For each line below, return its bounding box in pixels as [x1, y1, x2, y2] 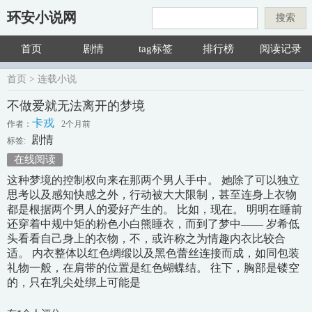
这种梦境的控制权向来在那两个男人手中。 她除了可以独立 [7, 174, 299, 186]
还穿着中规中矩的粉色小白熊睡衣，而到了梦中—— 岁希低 [7, 218, 299, 230]
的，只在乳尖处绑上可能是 [7, 276, 141, 288]
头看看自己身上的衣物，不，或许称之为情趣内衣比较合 [7, 233, 286, 244]
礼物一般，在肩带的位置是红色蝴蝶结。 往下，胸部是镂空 [7, 262, 299, 274]
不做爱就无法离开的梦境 [7, 99, 145, 113]
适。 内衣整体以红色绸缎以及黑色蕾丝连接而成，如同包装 [7, 247, 299, 259]
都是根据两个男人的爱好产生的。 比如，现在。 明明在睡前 [7, 203, 302, 215]
